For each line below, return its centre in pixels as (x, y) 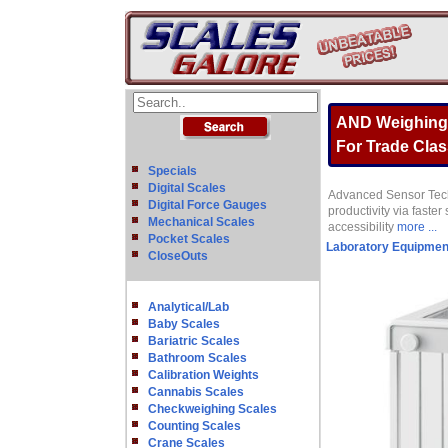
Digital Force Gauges (207, 205)
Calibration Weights (203, 375)
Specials (172, 171)
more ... (417, 227)
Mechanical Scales (201, 222)
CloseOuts (178, 256)
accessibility (362, 227)
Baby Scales (184, 324)
